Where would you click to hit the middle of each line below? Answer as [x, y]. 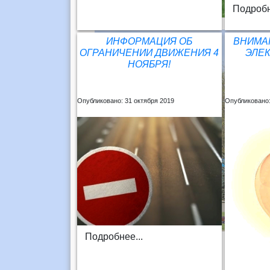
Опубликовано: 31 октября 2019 [125, 100]
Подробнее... [114, 236]
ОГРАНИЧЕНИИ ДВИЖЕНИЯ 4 [149, 52]
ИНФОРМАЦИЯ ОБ [149, 41]
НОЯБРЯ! [149, 64]
